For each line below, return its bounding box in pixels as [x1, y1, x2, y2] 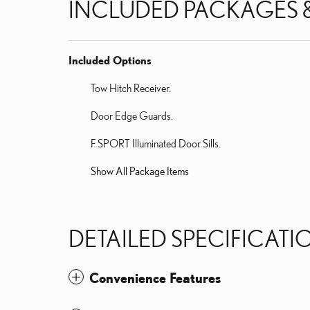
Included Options [69, 53, 152, 66]
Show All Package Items [91, 164, 189, 177]
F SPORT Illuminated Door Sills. [91, 136, 221, 149]
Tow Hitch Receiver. [91, 81, 171, 94]
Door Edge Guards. [91, 109, 173, 122]
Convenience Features [89, 269, 221, 286]
